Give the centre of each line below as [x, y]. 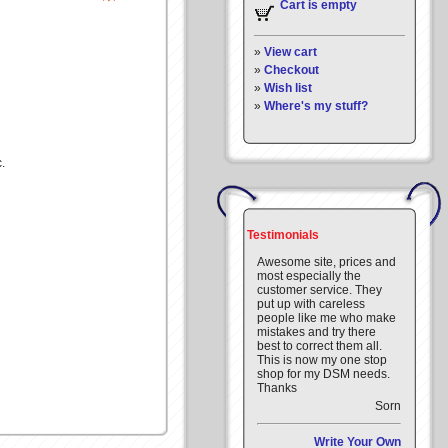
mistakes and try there [316, 332]
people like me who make [326, 318]
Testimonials [283, 235]
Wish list [288, 88]
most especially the [309, 276]
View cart [290, 52]
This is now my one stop [322, 360]
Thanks [277, 388]
